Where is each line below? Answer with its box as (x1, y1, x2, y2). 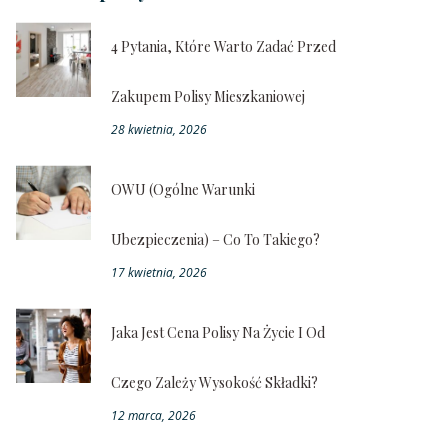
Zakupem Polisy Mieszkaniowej (110, 87, 305, 106)
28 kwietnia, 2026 (110, 121, 207, 138)
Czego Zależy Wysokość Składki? (110, 373, 318, 392)
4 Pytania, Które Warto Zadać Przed (110, 37, 336, 56)
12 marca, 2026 (110, 407, 196, 424)
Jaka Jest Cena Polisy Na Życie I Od (110, 323, 325, 342)
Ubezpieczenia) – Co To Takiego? (110, 230, 320, 249)
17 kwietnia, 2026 (110, 264, 207, 281)
